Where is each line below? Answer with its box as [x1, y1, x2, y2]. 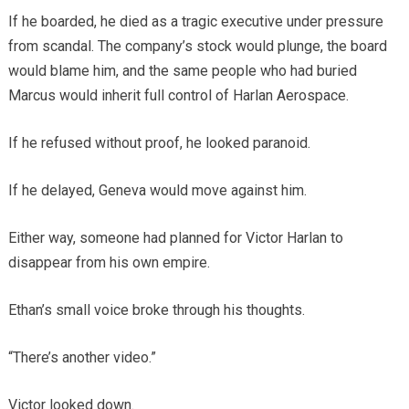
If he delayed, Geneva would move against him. [7, 182, 307, 200]
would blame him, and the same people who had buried [7, 62, 357, 80]
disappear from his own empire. [7, 254, 210, 272]
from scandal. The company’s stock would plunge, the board [7, 37, 387, 56]
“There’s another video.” [7, 349, 156, 367]
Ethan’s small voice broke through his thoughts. [7, 301, 305, 320]
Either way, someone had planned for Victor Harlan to [7, 229, 343, 247]
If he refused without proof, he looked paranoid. [7, 134, 310, 152]
